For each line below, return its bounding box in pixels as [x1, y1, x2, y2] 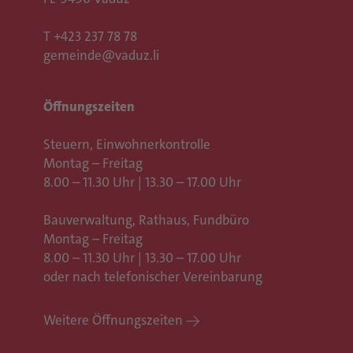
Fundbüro [193, 210, 249, 229]
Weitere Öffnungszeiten [43, 310, 183, 329]
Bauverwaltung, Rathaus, [43, 210, 193, 229]
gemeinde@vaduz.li [43, 46, 159, 64]
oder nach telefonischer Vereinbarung [43, 267, 262, 285]
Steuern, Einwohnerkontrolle [43, 135, 210, 153]
